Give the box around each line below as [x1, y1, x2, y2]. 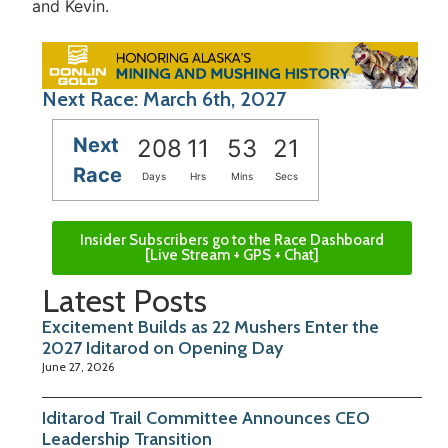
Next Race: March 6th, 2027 [42, 87, 286, 112]
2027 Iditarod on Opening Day [42, 337, 283, 360]
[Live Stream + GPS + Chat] [145, 246, 319, 265]
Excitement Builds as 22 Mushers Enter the [42, 316, 379, 339]
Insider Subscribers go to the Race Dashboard [80, 231, 384, 250]
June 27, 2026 [42, 359, 114, 375]
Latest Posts [42, 281, 207, 321]
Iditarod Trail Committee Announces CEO [42, 407, 370, 430]
